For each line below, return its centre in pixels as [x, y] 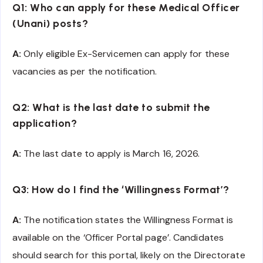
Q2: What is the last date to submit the [111, 108]
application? [45, 124]
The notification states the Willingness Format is [127, 220]
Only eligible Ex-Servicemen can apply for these [126, 53]
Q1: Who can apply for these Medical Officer [126, 8]
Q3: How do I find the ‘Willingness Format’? [121, 190]
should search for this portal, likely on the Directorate [129, 255]
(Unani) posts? [50, 24]
